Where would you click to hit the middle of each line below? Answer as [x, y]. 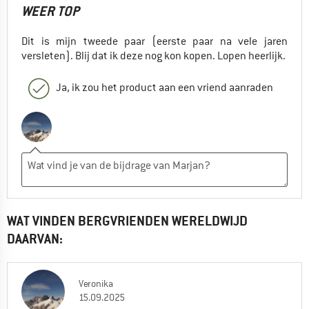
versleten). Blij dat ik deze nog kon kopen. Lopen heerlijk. [153, 56]
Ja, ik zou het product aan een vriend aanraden [165, 87]
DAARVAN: [35, 239]
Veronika [96, 283]
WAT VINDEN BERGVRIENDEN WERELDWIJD [127, 221]
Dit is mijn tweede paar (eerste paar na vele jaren [154, 41]
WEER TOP [50, 11]
